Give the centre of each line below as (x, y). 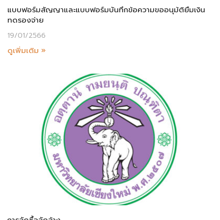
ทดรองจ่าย (26, 20)
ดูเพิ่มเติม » (27, 51)
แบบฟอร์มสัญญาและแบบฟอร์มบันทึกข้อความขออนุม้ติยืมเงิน (106, 10)
